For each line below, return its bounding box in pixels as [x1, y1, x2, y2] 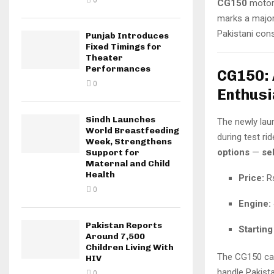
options [217, 147, 250, 158]
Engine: [239, 198, 271, 209]
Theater [86, 53, 123, 63]
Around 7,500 [86, 231, 145, 242]
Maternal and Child [86, 158, 170, 169]
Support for [86, 147, 139, 158]
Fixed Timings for [86, 42, 161, 52]
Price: [239, 172, 264, 183]
